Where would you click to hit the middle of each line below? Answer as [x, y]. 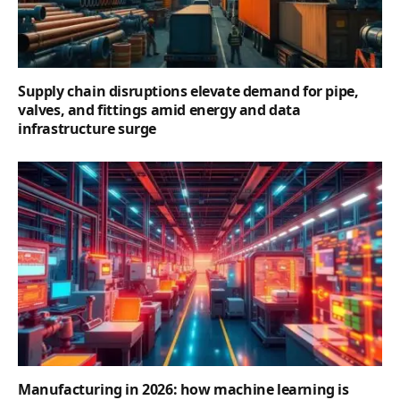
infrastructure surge [87, 128]
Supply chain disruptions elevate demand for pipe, [188, 91]
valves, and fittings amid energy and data [159, 109]
